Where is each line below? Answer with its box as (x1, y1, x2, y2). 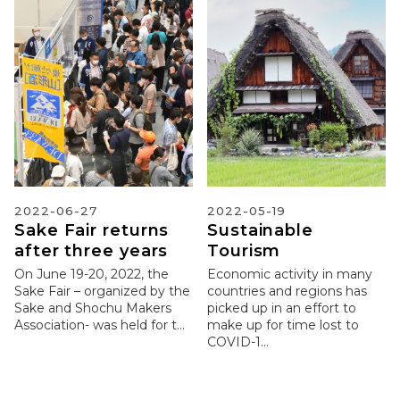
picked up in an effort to (207, 300, 356, 317)
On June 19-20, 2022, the (14, 266, 169, 283)
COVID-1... (207, 334, 269, 351)
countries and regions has (207, 283, 367, 300)
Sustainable (207, 220, 313, 240)
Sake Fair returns (14, 220, 170, 240)
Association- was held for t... (14, 317, 185, 334)
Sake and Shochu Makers (14, 300, 171, 317)
